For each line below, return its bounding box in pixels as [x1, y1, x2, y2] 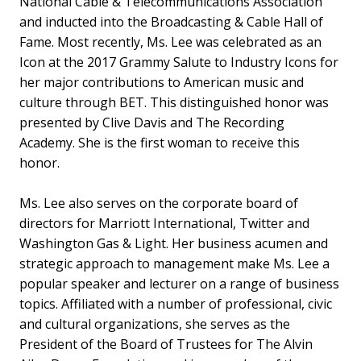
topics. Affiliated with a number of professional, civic [19, 294, 332, 313]
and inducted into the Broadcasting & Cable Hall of [19, 12, 323, 31]
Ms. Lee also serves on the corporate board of [19, 193, 298, 212]
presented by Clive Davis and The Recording [19, 113, 284, 131]
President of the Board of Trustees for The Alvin [19, 334, 313, 353]
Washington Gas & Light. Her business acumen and [19, 234, 328, 252]
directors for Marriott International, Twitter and [19, 214, 309, 232]
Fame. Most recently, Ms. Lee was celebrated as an [19, 32, 322, 51]
